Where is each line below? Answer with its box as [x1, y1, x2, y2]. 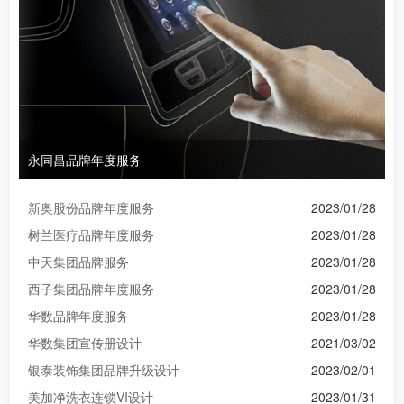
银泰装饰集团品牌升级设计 [28, 361, 179, 380]
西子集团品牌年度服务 [28, 280, 154, 298]
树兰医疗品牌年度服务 [28, 225, 154, 244]
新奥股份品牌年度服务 [28, 198, 154, 217]
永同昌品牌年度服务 [28, 151, 142, 170]
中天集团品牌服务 [28, 252, 129, 271]
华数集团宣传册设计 [28, 334, 142, 353]
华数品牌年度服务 [28, 307, 129, 326]
